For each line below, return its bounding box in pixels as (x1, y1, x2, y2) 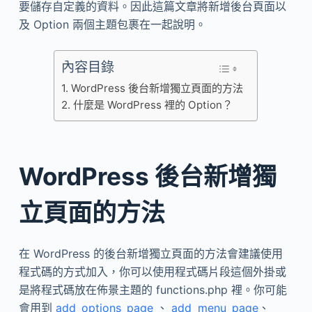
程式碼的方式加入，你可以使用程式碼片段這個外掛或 (18, 265, 286, 279)
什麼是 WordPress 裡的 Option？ (72, 98, 233, 111)
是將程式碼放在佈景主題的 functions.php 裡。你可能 (18, 283, 287, 297)
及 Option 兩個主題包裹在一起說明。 (18, 17, 206, 31)
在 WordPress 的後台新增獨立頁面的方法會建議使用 (18, 247, 283, 260)
